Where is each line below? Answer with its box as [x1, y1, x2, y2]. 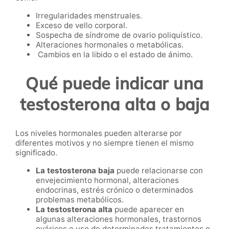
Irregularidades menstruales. [36, 11, 142, 21]
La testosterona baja [36, 166, 114, 176]
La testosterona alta [36, 204, 112, 215]
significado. [15, 148, 57, 158]
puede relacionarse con [114, 166, 203, 176]
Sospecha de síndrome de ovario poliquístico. [36, 30, 202, 40]
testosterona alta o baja [19, 94, 210, 114]
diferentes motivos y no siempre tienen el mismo [15, 138, 194, 148]
